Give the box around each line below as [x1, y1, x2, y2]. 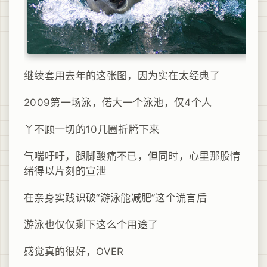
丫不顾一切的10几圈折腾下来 [24, 123, 160, 136]
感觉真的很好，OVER [24, 246, 124, 258]
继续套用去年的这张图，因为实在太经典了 [24, 70, 221, 82]
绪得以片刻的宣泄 [24, 165, 107, 178]
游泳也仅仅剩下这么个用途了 [24, 219, 159, 231]
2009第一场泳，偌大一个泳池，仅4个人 [24, 97, 212, 109]
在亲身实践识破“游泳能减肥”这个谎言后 [24, 192, 207, 204]
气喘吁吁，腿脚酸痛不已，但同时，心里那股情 [24, 150, 241, 163]
